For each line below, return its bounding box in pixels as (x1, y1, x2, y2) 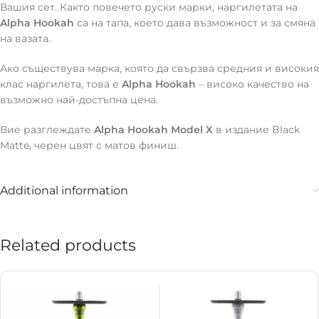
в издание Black (213, 123, 300, 137)
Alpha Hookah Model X (94, 123, 213, 137)
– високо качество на (196, 78, 309, 91)
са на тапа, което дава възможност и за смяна (74, 16, 315, 30)
